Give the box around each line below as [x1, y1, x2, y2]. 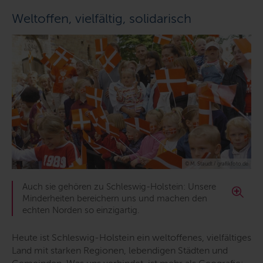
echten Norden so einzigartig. [22, 205, 140, 216]
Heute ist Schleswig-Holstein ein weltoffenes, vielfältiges [12, 232, 251, 244]
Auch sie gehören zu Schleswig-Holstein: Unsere [22, 181, 216, 193]
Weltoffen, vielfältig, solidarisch [12, 10, 191, 26]
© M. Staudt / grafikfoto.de [185, 161, 248, 167]
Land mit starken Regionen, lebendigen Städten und [12, 245, 228, 257]
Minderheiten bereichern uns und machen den [22, 193, 207, 204]
